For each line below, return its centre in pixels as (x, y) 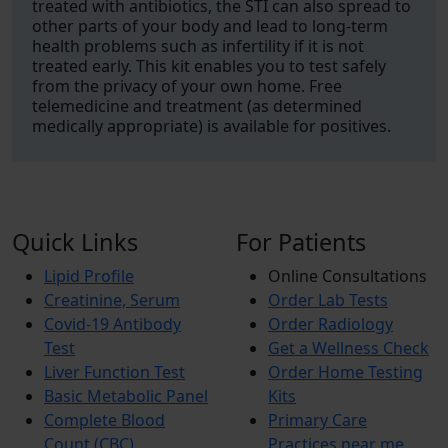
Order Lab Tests (328, 300)
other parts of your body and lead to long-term (210, 26)
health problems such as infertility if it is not (198, 46)
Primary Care (317, 420)
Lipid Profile (89, 276)
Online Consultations (347, 276)
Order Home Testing (345, 372)
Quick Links (75, 242)
